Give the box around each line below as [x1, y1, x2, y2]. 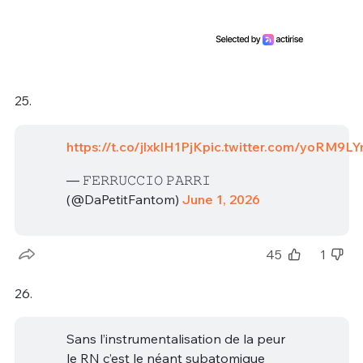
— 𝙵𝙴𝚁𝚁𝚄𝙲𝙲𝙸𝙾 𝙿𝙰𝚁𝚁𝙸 [66, 172, 211, 189]
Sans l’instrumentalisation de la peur [66, 331, 285, 348]
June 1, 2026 [181, 191, 260, 208]
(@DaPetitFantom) [66, 191, 182, 208]
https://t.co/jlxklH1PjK [66, 138, 203, 155]
